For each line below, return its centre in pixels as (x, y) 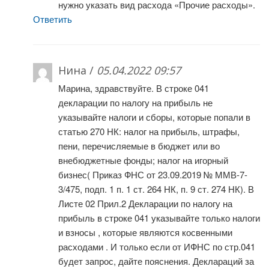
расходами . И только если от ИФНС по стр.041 (157, 247)
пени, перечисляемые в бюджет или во (139, 146)
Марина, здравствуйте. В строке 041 (134, 88)
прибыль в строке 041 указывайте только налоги (159, 218)
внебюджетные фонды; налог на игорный (143, 160)
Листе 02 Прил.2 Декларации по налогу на (145, 204)
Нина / (77, 71)
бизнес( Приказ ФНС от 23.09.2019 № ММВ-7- (153, 175)
